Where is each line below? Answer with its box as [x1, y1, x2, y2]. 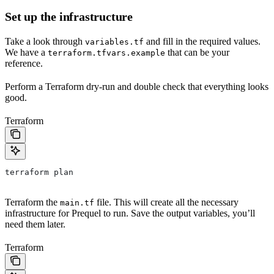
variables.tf [85, 37, 144, 46]
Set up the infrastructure [5, 9, 133, 23]
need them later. [5, 218, 65, 229]
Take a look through [5, 35, 85, 46]
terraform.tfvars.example [48, 48, 165, 57]
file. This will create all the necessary [94, 196, 239, 207]
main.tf [60, 198, 94, 207]
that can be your [165, 46, 229, 57]
